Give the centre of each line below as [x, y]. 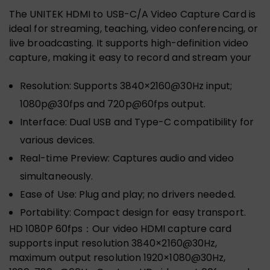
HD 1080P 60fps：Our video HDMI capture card [121, 228]
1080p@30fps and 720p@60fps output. [113, 104]
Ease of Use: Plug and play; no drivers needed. [128, 194]
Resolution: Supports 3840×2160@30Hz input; [126, 86]
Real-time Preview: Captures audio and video [127, 158]
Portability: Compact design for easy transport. [133, 212]
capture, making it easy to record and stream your [130, 57]
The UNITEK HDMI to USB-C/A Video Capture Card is [132, 14]
